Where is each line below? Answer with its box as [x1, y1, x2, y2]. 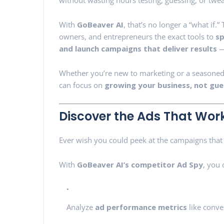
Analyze [66, 201, 95, 212]
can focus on [59, 80, 104, 90]
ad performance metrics [95, 201, 187, 212]
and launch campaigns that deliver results [59, 43, 217, 53]
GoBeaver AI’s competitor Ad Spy [77, 159, 203, 169]
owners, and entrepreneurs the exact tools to [59, 31, 215, 41]
